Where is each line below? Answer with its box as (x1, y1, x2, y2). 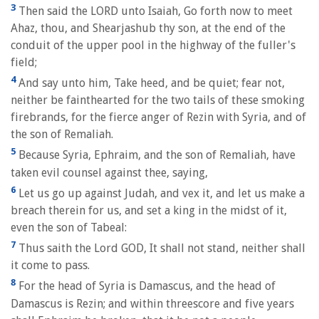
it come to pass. (11, 258, 90, 273)
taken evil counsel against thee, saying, (11, 165, 208, 179)
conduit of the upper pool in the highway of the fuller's (11, 38, 296, 52)
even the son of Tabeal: (11, 220, 127, 234)
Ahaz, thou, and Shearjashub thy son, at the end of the (11, 21, 286, 35)
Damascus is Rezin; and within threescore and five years (11, 296, 294, 310)
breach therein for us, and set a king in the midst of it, (11, 203, 287, 217)
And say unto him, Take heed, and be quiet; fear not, (16, 76, 285, 90)
